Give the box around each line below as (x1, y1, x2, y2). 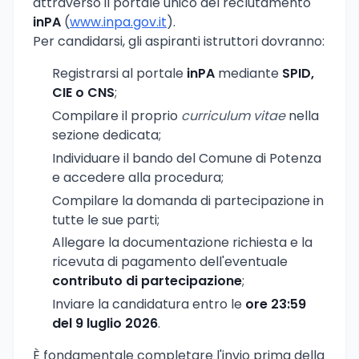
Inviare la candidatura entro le (52, 295, 245, 314)
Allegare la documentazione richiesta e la (52, 233, 313, 252)
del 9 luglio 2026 (52, 314, 158, 333)
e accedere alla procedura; (52, 167, 224, 187)
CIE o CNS (52, 83, 115, 103)
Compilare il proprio (52, 106, 181, 125)
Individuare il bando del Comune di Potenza (52, 148, 321, 167)
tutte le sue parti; (52, 210, 159, 229)
